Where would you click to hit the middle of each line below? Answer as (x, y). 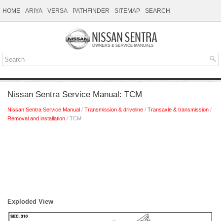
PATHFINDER (91, 11)
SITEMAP (127, 11)
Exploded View (30, 202)
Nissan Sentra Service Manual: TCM (75, 95)
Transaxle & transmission (178, 110)
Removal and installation (36, 119)
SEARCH (158, 11)
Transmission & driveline (114, 110)
